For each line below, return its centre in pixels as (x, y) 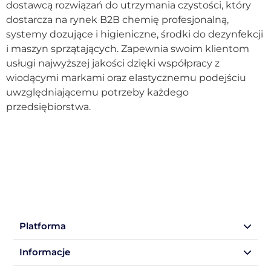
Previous (38, 134)
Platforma (43, 226)
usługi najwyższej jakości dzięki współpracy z (113, 64)
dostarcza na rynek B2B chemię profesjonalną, (117, 20)
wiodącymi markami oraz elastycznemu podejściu (126, 78)
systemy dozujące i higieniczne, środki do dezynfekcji (135, 34)
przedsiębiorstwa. (48, 107)
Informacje (45, 252)
